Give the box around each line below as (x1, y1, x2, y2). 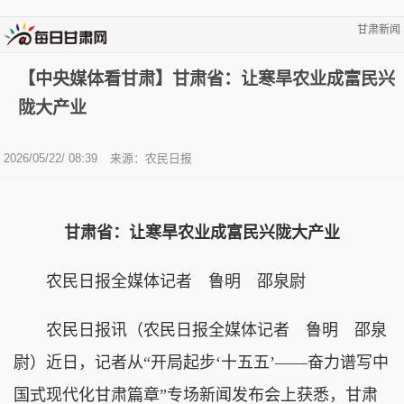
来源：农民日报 (110, 151, 192, 165)
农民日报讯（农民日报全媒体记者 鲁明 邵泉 (14, 320, 387, 339)
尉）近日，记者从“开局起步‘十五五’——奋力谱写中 (14, 353, 389, 372)
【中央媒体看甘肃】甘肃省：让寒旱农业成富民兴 (18, 69, 395, 88)
